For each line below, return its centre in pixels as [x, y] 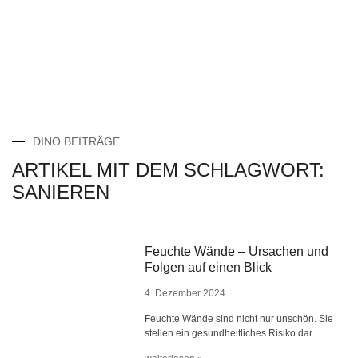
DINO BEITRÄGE [76, 141]
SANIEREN [61, 192]
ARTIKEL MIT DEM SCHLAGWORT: [168, 170]
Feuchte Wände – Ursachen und [237, 251]
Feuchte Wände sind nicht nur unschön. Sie [239, 319]
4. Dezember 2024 [185, 293]
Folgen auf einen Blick [209, 267]
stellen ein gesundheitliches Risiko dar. [230, 333]
